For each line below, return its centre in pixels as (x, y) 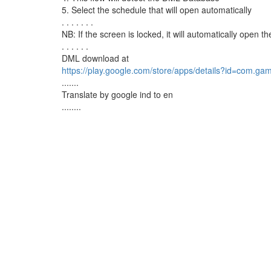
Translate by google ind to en (117, 94)
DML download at (95, 58)
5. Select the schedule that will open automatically (157, 10)
